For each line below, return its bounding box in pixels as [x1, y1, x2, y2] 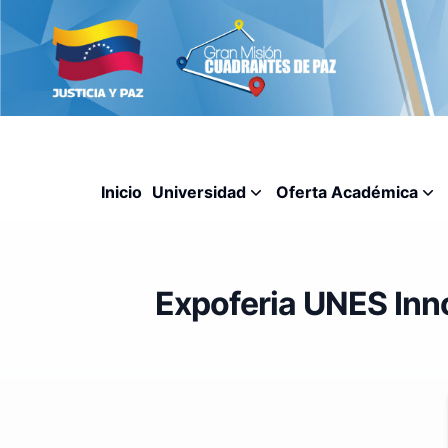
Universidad [152, 181, 246, 202]
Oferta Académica [276, 181, 418, 202]
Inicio [101, 181, 142, 202]
